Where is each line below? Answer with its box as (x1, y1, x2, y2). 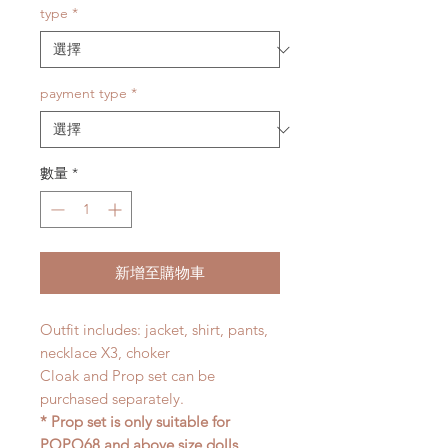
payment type (40, 84, 127, 103)
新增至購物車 (115, 263, 205, 283)
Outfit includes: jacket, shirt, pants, (40, 320, 268, 340)
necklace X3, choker (40, 343, 170, 363)
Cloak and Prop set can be (40, 366, 215, 386)
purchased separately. (40, 389, 188, 409)
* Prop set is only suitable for (40, 412, 230, 432)
